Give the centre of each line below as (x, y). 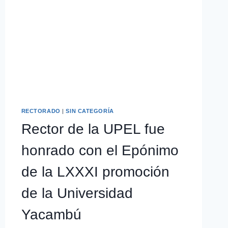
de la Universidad (77, 193)
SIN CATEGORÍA (90, 111)
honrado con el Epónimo (100, 150)
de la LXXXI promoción (95, 172)
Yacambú (51, 214)
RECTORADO (41, 111)
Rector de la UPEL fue (93, 129)
